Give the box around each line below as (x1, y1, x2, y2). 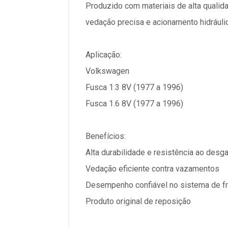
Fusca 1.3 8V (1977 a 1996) (85, 82, 183, 92)
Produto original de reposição (85, 196, 191, 206)
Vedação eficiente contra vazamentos (85, 164, 219, 174)
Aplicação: (85, 50, 122, 60)
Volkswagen (85, 66, 129, 76)
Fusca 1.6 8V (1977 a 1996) (85, 99, 183, 108)
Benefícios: (85, 131, 126, 141)
